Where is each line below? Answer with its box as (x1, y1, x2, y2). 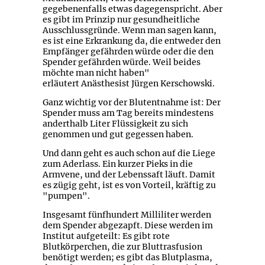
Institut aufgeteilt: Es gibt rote (42, 231, 170, 242)
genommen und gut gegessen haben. (42, 129, 193, 140)
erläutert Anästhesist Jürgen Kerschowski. (42, 78, 215, 89)
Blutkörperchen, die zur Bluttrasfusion (42, 241, 202, 253)
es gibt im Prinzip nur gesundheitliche (42, 14, 200, 25)
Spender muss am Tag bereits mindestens (42, 108, 214, 119)
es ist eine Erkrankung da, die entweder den (42, 35, 221, 47)
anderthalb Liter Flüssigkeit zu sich (42, 118, 188, 130)
